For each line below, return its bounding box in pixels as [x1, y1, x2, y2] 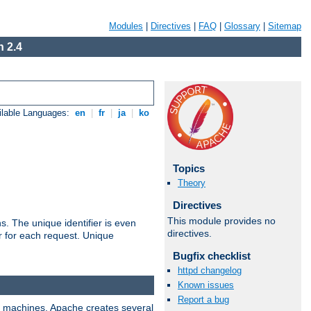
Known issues [178, 280, 234, 291]
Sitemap [268, 21, 301, 31]
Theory [178, 178, 205, 189]
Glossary [224, 21, 260, 31]
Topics [172, 162, 205, 174]
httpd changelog [178, 264, 242, 276]
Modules [109, 21, 143, 31]
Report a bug [178, 294, 229, 305]
